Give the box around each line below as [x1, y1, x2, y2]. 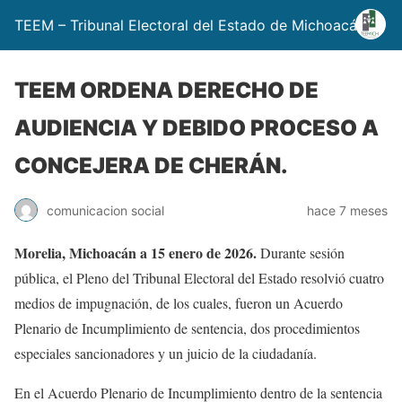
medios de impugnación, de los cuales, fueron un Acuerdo [14, 293, 343, 312]
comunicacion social [47, 202, 164, 218]
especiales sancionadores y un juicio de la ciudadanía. [14, 344, 317, 363]
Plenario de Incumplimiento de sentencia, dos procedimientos [14, 319, 360, 337]
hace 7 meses [307, 202, 388, 218]
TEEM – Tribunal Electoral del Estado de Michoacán [14, 16, 365, 34]
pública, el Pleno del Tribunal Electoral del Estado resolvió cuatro [14, 268, 384, 287]
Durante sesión [260, 243, 345, 262]
